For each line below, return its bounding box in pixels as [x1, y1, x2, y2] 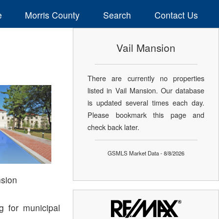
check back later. [88, 121, 140, 132]
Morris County [25, 8, 80, 21]
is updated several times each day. [88, 97, 205, 108]
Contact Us [154, 8, 198, 21]
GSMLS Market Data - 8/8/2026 [108, 149, 185, 157]
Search [103, 8, 131, 21]
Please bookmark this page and [88, 109, 205, 120]
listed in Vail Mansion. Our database [88, 85, 205, 95]
